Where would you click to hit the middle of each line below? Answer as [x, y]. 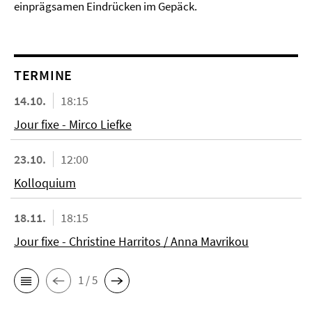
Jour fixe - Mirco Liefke [73, 124]
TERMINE [43, 75]
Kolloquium [45, 182]
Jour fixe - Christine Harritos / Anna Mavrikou [131, 241]
